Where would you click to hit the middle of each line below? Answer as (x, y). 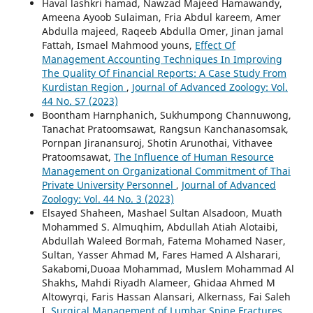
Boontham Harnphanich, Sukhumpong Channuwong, (166, 115)
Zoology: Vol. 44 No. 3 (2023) (108, 199)
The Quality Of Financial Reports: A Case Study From (164, 73)
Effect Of (215, 45)
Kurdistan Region (84, 87)
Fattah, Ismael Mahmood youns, (118, 45)
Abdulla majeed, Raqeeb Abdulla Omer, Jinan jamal (162, 31)
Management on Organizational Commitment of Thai (166, 171)
